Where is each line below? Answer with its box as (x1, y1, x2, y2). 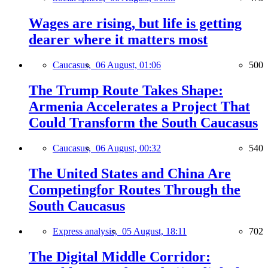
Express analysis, (53, 226, 122, 236)
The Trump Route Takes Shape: (29, 82, 223, 98)
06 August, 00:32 (96, 142, 161, 153)
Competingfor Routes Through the (29, 181, 240, 197)
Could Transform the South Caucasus (29, 114, 258, 130)
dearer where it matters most (29, 32, 208, 48)
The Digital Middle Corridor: (29, 248, 211, 264)
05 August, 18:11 (122, 226, 187, 236)
